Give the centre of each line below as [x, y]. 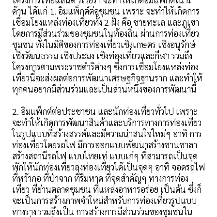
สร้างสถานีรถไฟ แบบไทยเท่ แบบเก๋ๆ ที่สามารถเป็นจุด [105, 156]
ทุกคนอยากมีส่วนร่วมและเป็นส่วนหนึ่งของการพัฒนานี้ [104, 89]
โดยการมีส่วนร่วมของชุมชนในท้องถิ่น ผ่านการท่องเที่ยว [106, 33]
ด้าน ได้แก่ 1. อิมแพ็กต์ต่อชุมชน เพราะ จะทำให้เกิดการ [106, 11]
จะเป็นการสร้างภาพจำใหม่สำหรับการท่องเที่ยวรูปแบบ [104, 201]
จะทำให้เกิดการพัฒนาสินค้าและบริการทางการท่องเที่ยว [107, 123]
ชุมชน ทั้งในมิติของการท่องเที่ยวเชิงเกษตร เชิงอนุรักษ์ [104, 45]
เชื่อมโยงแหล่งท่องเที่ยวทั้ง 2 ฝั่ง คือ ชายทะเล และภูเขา [106, 22]
